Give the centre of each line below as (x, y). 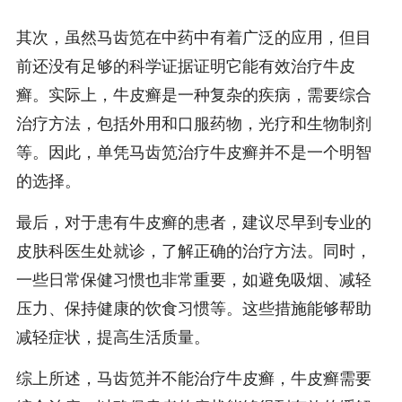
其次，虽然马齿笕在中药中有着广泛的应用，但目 (193, 37)
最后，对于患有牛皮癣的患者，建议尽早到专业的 (193, 223)
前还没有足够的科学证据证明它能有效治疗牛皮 (185, 66)
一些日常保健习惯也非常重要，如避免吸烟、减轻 (193, 280)
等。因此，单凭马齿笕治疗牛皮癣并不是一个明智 (193, 152)
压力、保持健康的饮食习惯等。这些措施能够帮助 (193, 309)
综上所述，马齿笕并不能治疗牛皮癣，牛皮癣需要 (193, 379)
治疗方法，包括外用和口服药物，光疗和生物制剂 (193, 123)
